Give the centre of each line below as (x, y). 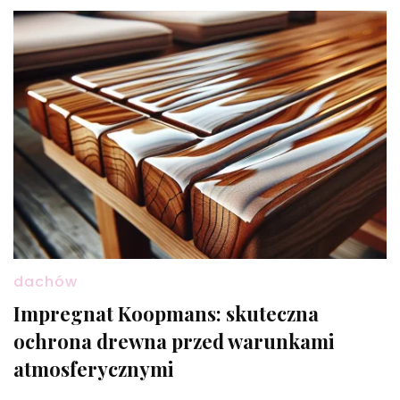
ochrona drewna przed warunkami (174, 342)
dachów (46, 282)
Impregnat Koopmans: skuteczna (166, 314)
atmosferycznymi (94, 369)
